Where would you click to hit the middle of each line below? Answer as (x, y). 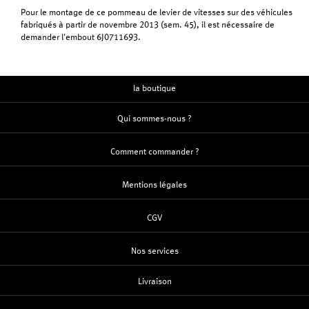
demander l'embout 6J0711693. (81, 38)
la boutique (154, 89)
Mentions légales (154, 185)
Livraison (154, 282)
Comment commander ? (154, 152)
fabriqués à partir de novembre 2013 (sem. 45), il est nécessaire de (148, 25)
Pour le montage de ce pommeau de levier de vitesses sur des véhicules (157, 13)
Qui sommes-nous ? (154, 119)
